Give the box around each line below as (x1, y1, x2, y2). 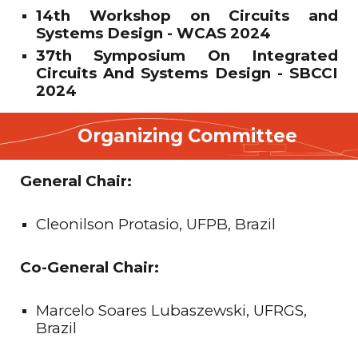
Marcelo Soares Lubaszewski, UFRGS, (36, 301, 308, 320)
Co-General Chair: (20, 258, 164, 276)
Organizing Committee (77, 125, 297, 147)
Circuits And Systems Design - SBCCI (36, 64, 338, 82)
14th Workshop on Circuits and (36, 6, 338, 25)
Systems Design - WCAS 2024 (36, 24, 272, 42)
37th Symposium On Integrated (36, 46, 338, 65)
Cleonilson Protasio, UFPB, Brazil (36, 215, 276, 233)
